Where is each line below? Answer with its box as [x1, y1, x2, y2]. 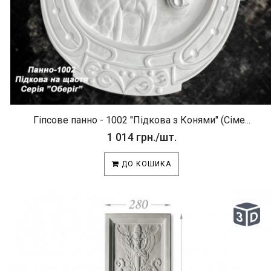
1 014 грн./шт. [106, 131, 177, 143]
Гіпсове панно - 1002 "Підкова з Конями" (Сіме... [33, 114, 250, 126]
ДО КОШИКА [119, 160, 171, 168]
